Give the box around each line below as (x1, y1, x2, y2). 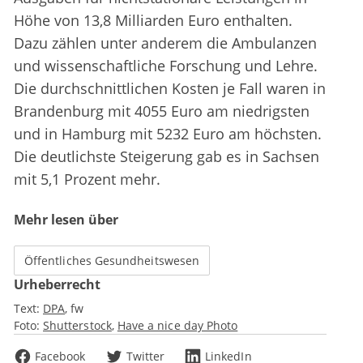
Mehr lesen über (14, 211, 118, 229)
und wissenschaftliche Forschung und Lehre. (14, 56, 318, 76)
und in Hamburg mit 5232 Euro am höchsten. (14, 124, 322, 144)
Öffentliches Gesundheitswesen (24, 253, 200, 269)
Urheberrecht (14, 275, 100, 294)
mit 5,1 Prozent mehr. (14, 169, 160, 190)
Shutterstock (43, 318, 112, 334)
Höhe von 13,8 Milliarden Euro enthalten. (14, 11, 293, 31)
